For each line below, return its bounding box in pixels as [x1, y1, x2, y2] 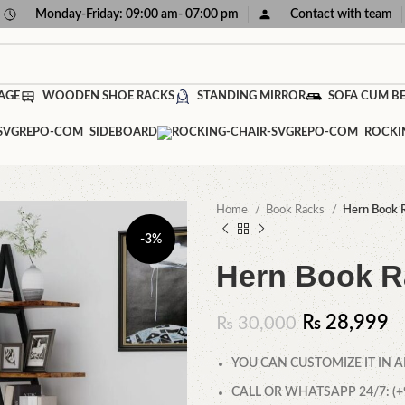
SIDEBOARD [89, 127, 157, 138]
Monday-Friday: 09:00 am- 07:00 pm [35, 7, 239, 21]
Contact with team [290, 7, 392, 21]
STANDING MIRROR [196, 90, 306, 102]
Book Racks [266, 203, 327, 216]
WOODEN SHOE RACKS [42, 90, 174, 102]
